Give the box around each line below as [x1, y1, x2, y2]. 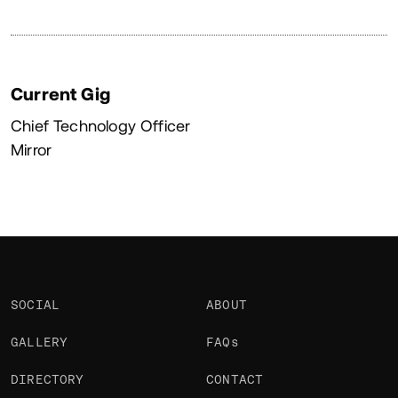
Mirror [11, 140, 52, 159]
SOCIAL [11, 298, 60, 312]
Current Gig [11, 84, 110, 104]
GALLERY [11, 335, 68, 349]
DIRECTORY [11, 372, 84, 386]
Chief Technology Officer [11, 116, 191, 135]
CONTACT [205, 372, 264, 386]
